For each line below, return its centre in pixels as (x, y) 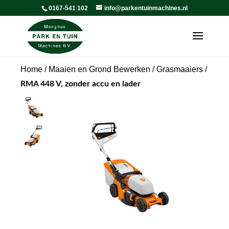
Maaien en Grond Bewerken (99, 69)
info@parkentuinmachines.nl (146, 8)
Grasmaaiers (180, 69)
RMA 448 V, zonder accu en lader (81, 84)
